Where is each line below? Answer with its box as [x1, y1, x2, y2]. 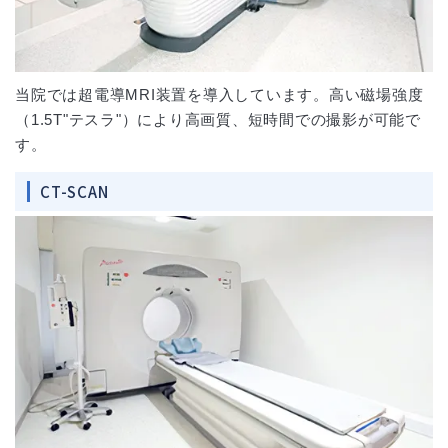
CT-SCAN [40, 180, 109, 202]
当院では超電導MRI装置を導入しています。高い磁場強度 [15, 85, 424, 103]
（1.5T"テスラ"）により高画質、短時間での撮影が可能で [15, 110, 421, 128]
